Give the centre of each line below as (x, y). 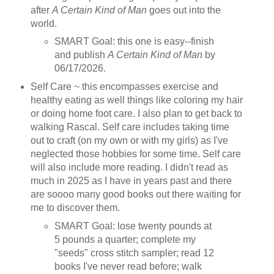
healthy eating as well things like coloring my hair (136, 100)
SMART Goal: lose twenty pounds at (133, 226)
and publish (81, 55)
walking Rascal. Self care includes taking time (130, 127)
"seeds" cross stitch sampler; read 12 (135, 253)
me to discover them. (75, 208)
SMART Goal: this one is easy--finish (135, 42)
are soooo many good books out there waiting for (135, 194)
